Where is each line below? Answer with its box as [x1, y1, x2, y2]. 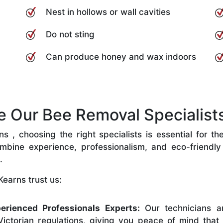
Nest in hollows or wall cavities [46, 6, 170, 17]
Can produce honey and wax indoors [46, 51, 196, 62]
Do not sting [46, 29, 95, 39]
